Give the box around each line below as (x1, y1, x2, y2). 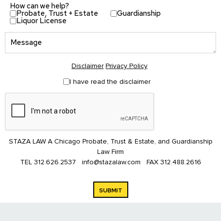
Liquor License (16, 15, 67, 26)
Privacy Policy (106, 61, 147, 70)
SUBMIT (99, 186, 122, 194)
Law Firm (97, 147, 124, 156)
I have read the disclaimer (70, 77, 150, 86)
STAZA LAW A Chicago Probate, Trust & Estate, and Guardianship (8, 137, 213, 146)
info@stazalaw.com (81, 157, 143, 166)
